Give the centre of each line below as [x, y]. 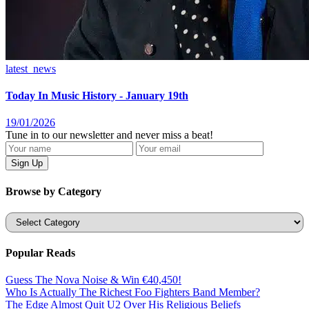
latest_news [31, 68]
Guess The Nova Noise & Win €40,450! [93, 280]
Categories [28, 217]
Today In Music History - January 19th [97, 96]
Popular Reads [40, 253]
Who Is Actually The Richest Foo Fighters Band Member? [133, 292]
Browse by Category [53, 191]
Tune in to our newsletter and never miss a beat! [109, 135]
